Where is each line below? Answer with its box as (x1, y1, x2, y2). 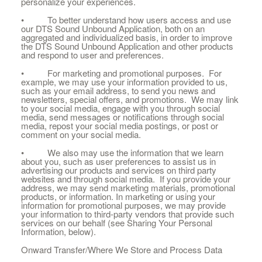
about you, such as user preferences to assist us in (20, 155, 216, 167)
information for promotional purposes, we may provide (20, 199, 226, 211)
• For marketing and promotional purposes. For (20, 67, 222, 79)
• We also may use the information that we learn (20, 146, 223, 158)
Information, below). (20, 225, 96, 237)
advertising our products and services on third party (20, 164, 216, 176)
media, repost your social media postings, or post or (20, 119, 218, 132)
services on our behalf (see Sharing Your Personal (20, 216, 212, 229)
